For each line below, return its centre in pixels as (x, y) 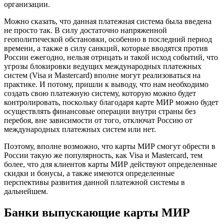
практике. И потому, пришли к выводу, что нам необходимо (106, 84)
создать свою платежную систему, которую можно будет (100, 93)
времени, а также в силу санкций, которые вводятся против (106, 48)
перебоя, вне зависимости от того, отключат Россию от (98, 120)
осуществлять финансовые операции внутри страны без (100, 111)
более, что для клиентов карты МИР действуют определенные (110, 164)
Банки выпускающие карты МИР (97, 212)
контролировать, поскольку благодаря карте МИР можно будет (111, 102)
